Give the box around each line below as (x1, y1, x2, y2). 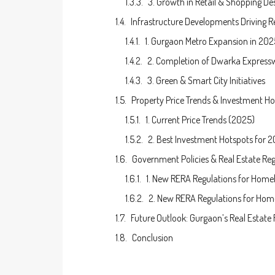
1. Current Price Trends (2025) (145, 114, 255, 126)
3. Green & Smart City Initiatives (147, 74, 265, 87)
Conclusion (132, 231, 173, 244)
